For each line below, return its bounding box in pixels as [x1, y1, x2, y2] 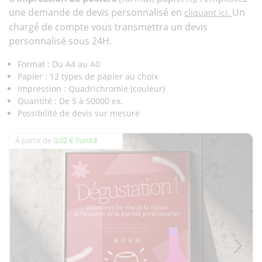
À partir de [15, 135, 51, 146]
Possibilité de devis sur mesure [18, 108, 140, 119]
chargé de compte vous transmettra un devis [9, 20, 208, 34]
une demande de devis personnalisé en [9, 6, 184, 19]
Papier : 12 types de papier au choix [18, 71, 158, 82]
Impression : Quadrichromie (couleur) [18, 83, 165, 95]
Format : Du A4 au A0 [18, 58, 100, 70]
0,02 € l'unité [53, 135, 97, 146]
